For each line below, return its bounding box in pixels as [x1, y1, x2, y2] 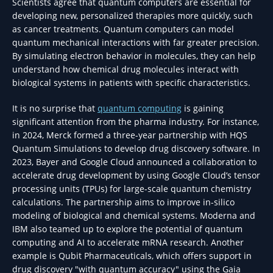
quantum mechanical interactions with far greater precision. [12, 37, 260, 48]
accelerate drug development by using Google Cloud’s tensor [12, 169, 260, 181]
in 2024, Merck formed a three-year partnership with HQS [12, 129, 247, 141]
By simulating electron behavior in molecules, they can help [12, 50, 256, 62]
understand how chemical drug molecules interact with [12, 63, 239, 75]
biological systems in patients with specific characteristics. [12, 77, 250, 88]
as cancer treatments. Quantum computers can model [12, 23, 234, 35]
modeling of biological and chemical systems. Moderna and [12, 210, 255, 221]
